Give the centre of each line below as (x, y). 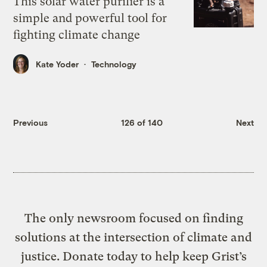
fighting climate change (77, 35)
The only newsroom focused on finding (133, 218)
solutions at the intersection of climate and (133, 237)
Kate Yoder (58, 64)
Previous (31, 123)
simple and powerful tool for (90, 18)
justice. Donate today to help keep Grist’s (133, 256)
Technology (114, 64)
